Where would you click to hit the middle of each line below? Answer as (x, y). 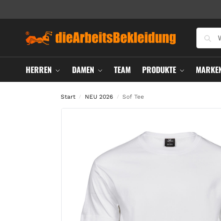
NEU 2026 (99, 97)
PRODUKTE (159, 70)
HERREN (39, 70)
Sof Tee (133, 97)
